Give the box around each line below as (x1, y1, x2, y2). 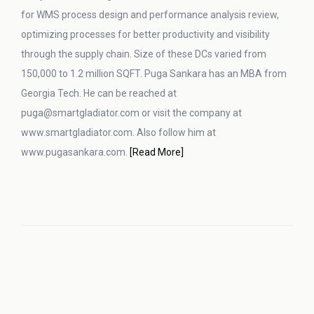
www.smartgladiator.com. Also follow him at (21, 127, 216, 138)
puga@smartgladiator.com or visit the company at (21, 107, 242, 118)
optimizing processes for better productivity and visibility (21, 29, 270, 40)
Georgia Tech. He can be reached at (21, 88, 177, 99)
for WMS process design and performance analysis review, (21, 9, 279, 20)
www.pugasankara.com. (21, 146, 130, 158)
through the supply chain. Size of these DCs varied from (21, 48, 266, 60)
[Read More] (130, 146, 184, 158)
